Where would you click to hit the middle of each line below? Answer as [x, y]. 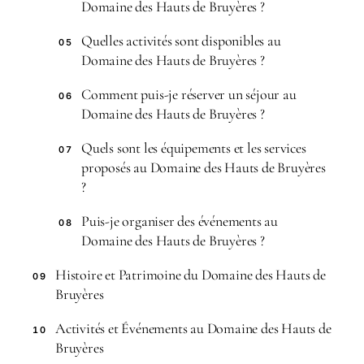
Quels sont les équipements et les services [194, 148]
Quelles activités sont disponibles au [181, 41]
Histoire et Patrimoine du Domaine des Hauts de [191, 275]
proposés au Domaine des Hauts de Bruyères [204, 167]
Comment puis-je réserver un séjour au [189, 94]
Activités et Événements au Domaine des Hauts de [193, 328]
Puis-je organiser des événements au [180, 221]
